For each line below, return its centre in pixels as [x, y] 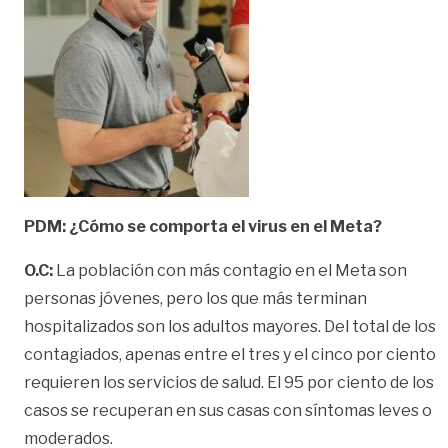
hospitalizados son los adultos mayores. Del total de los [230, 326]
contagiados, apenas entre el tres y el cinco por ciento [230, 354]
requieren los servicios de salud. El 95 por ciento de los [229, 382]
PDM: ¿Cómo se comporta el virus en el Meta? [203, 226]
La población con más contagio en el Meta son [230, 270]
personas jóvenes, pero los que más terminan [195, 298]
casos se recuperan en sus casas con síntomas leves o [228, 410]
